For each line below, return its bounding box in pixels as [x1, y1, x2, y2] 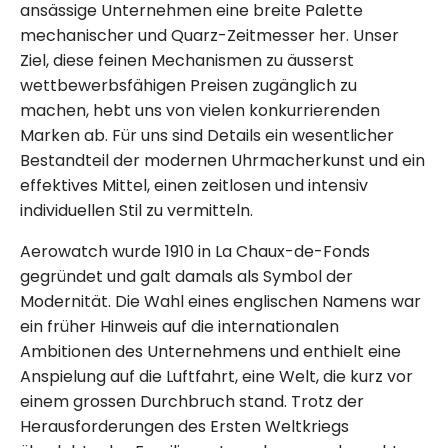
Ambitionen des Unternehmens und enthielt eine [20, 339, 401, 363]
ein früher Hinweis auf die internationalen [20, 314, 339, 338]
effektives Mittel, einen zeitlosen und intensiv [20, 173, 368, 197]
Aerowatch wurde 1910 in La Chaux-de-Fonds [20, 239, 370, 263]
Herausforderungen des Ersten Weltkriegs [20, 414, 349, 438]
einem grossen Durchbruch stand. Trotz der [20, 389, 364, 413]
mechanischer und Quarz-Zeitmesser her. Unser [20, 23, 399, 47]
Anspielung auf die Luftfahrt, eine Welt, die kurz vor [20, 364, 413, 388]
